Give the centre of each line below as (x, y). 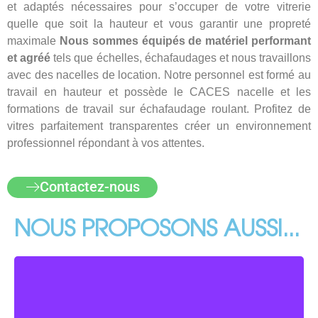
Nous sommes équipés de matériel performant (185, 41)
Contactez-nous (89, 187)
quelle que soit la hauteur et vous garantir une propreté (159, 24)
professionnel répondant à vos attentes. (106, 143)
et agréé (29, 58)
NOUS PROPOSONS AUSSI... (157, 231)
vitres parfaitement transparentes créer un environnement (159, 126)
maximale (33, 41)
